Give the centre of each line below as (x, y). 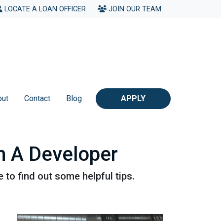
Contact (37, 98)
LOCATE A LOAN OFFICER (45, 9)
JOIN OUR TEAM (135, 9)
